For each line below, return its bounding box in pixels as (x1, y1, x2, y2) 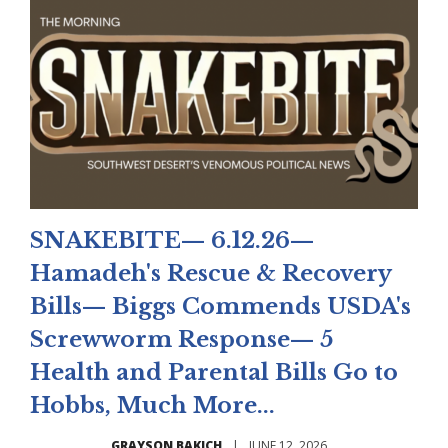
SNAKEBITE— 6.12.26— (30, 227, 314, 255)
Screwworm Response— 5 (30, 326, 333, 354)
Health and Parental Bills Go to (30, 359, 398, 387)
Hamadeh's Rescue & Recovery (30, 260, 391, 288)
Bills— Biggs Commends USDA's (30, 293, 411, 321)
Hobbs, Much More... (30, 392, 275, 420)
